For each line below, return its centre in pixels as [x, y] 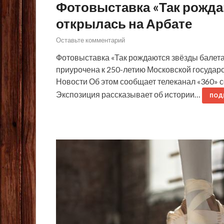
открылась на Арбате [124, 23]
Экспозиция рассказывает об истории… [129, 94]
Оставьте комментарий [90, 40]
